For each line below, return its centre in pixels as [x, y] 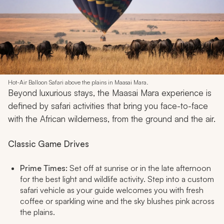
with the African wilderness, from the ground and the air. [112, 118]
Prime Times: [44, 168]
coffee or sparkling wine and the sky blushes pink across [117, 201]
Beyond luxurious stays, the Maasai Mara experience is [110, 92]
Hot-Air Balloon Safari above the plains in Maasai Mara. [78, 82]
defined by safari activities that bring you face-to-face [108, 105]
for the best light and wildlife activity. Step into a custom [117, 179]
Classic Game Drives [48, 143]
